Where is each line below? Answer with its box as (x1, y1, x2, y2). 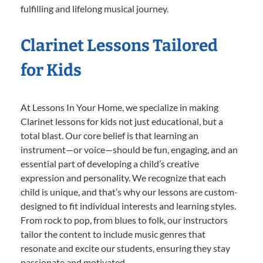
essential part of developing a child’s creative (21, 157, 199, 169)
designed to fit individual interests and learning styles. (21, 200, 236, 211)
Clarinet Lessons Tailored (21, 35, 218, 55)
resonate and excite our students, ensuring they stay (21, 242, 230, 254)
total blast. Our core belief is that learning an (21, 129, 198, 141)
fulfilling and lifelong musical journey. (21, 2, 168, 14)
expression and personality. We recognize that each (21, 171, 226, 183)
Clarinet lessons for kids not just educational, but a (21, 115, 223, 127)
